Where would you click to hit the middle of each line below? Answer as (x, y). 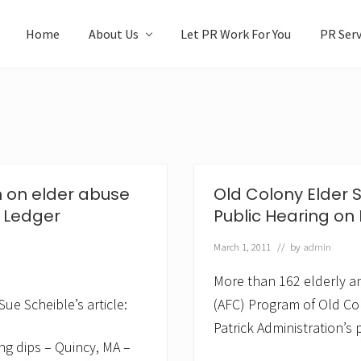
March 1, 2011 (242, 247)
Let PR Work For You (236, 34)
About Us (114, 34)
